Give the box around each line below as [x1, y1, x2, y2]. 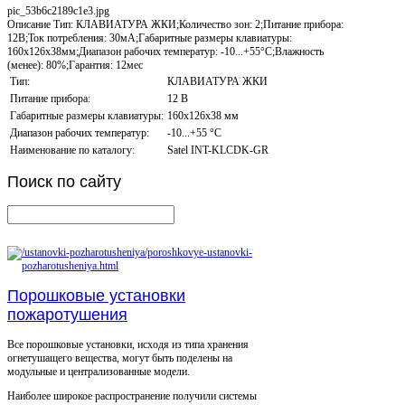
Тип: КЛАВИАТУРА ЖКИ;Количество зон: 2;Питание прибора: [51, 17, 344, 31]
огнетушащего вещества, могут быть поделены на [7, 352, 232, 365]
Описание [7, 17, 51, 31]
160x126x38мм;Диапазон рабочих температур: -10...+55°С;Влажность [7, 44, 324, 58]
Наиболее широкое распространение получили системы [7, 390, 257, 403]
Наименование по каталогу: [10, 143, 135, 156]
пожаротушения [7, 306, 127, 325]
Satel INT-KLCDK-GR [167, 143, 268, 156]
